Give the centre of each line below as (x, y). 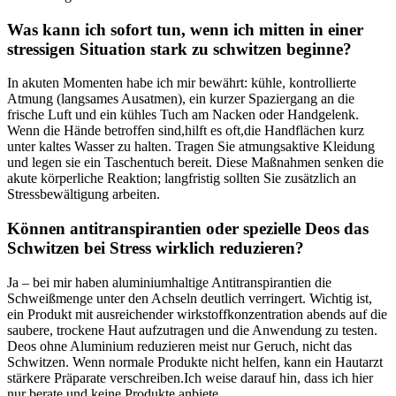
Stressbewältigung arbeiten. (84, 194)
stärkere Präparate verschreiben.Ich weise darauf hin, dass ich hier (190, 377)
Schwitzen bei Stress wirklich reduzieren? (156, 248)
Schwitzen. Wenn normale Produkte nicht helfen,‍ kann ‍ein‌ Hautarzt (195, 362)
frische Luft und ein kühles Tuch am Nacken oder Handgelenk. (183, 115)
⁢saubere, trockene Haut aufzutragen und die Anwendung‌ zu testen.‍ (192, 330)
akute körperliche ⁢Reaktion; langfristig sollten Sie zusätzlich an (182, 179)
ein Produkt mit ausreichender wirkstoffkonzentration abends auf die (197, 314)
